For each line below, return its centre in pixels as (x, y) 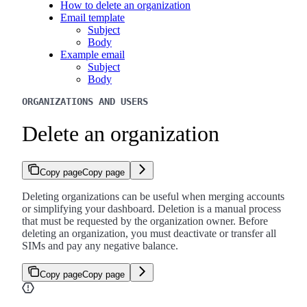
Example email (93, 55)
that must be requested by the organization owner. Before (145, 221)
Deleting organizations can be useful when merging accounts (153, 196)
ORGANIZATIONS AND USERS (85, 102)
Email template (93, 18)
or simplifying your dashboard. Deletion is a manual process (151, 208)
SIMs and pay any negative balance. (100, 245)
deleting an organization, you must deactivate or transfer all (149, 233)
